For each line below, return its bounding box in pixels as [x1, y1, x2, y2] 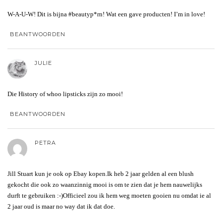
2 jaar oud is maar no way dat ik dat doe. [7, 203, 115, 211]
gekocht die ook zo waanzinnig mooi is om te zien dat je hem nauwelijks [7, 181, 202, 189]
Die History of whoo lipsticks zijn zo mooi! [7, 90, 123, 98]
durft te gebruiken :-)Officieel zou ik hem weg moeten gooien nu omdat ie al [7, 192, 211, 200]
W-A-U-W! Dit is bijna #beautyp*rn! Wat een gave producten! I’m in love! [7, 10, 205, 18]
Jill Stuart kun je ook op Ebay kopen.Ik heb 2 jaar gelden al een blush [7, 170, 194, 178]
